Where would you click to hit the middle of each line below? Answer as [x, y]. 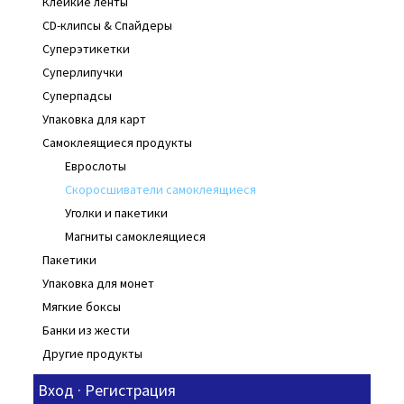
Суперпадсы [77, 96]
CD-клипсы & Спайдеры [107, 25]
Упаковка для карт [94, 119]
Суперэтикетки [86, 49]
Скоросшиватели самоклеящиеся [160, 189]
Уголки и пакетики [116, 213]
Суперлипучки [82, 72]
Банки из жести [86, 330]
